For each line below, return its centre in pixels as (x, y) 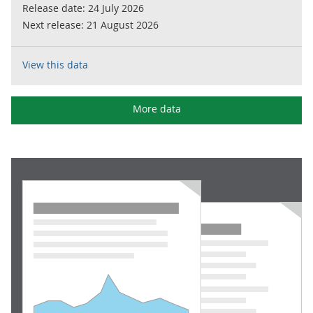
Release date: (55, 8)
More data (156, 109)
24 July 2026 (116, 8)
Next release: (54, 25)
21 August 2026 (123, 25)
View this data (55, 65)
